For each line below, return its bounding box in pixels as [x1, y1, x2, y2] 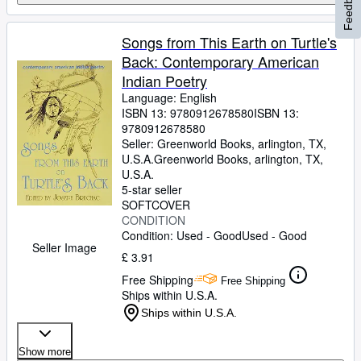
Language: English [122, 89, 217, 106]
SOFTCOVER [122, 197, 190, 213]
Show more [19, 346, 71, 358]
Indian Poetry [122, 70, 207, 91]
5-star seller [122, 181, 182, 197]
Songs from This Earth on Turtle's [122, 31, 337, 52]
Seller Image [32, 239, 97, 255]
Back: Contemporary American [122, 51, 319, 72]
